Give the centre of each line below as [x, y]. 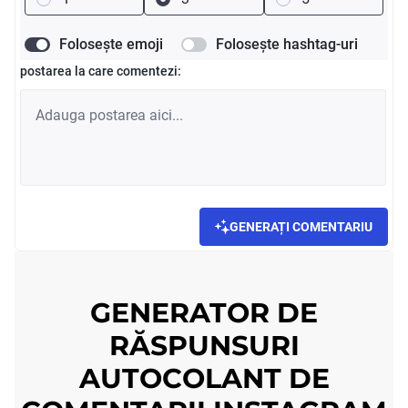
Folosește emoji [111, 44]
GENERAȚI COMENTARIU [301, 226]
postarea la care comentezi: [100, 71]
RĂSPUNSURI [204, 345]
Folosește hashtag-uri [286, 44]
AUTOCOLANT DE [204, 378]
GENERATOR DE [204, 312]
